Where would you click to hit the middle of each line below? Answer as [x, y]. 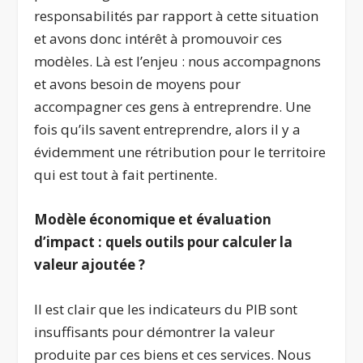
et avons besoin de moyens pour [138, 83]
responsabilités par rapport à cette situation [177, 15]
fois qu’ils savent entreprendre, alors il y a [168, 129]
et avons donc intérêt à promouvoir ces [158, 38]
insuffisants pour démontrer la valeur [155, 332]
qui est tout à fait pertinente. [126, 174]
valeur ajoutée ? [90, 264]
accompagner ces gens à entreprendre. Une [173, 106]
